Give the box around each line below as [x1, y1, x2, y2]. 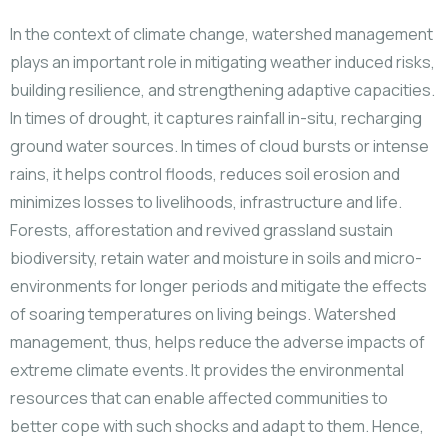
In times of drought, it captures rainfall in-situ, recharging [10, 107, 422, 129]
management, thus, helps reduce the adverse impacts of [10, 331, 425, 353]
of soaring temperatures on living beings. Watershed [10, 303, 396, 325]
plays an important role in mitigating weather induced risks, [10, 51, 435, 73]
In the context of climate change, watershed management [10, 23, 433, 45]
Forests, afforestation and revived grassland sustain [10, 219, 393, 241]
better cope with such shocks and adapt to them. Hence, [10, 415, 424, 437]
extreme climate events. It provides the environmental [10, 359, 404, 381]
